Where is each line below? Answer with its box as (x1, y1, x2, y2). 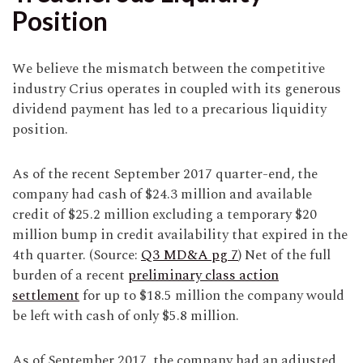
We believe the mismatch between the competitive (12, 58, 325, 80)
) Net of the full (238, 245, 331, 267)
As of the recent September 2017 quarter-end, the (12, 164, 318, 186)
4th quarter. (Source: (12, 245, 141, 267)
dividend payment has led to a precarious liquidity (12, 99, 327, 121)
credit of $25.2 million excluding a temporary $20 (12, 204, 317, 226)
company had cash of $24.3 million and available (12, 184, 312, 206)
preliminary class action (128, 265, 279, 287)
